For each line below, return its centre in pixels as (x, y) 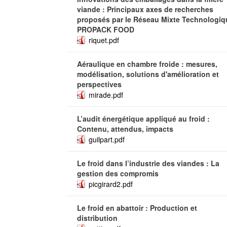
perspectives (99, 84)
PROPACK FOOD (106, 29)
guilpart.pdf (107, 139)
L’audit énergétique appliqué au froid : (143, 119)
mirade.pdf (106, 95)
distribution (97, 218)
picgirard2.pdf (111, 184)
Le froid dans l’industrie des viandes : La (148, 163)
